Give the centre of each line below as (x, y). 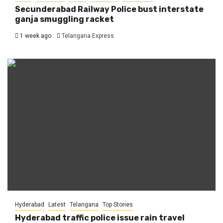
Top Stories (118, 204)
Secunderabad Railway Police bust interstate (109, 9)
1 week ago (35, 36)
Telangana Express (88, 36)
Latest (57, 204)
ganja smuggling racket (64, 19)
